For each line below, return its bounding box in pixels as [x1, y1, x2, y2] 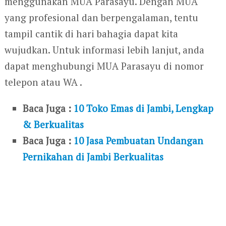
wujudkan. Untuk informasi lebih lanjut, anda [4, 43, 204, 56]
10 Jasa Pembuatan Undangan [74, 134, 204, 147]
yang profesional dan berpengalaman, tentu [4, 11, 198, 24]
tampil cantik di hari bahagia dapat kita [4, 27, 178, 40]
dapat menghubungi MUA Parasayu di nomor [4, 59, 204, 72]
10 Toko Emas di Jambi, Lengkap [74, 101, 214, 115]
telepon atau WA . [4, 75, 82, 88]
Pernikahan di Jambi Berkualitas [23, 150, 164, 163]
